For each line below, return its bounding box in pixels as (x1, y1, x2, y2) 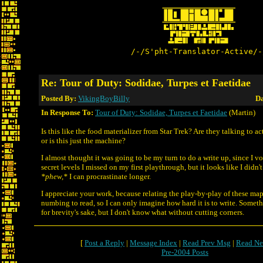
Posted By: (41, 94, 78, 103)
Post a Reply (85, 238, 124, 247)
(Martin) (227, 108, 255, 117)
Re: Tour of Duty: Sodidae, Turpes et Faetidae (41, 77, 251, 89)
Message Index (130, 238, 177, 247)
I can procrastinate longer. (68, 172, 151, 181)
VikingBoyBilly (78, 94, 130, 103)
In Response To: (41, 108, 93, 117)
